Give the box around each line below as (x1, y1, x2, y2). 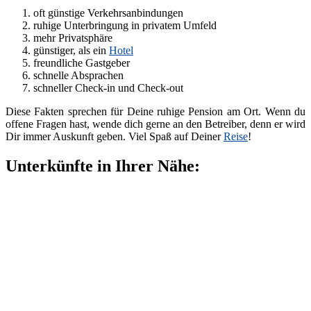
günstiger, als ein (33, 44, 109, 56)
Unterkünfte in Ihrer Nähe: (6, 156, 200, 175)
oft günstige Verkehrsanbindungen (33, 6, 183, 19)
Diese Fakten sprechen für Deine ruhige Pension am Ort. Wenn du (6, 105, 305, 117)
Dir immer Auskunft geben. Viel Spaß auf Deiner (6, 130, 224, 142)
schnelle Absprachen (33, 69, 124, 81)
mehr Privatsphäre (33, 31, 112, 44)
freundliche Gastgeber (33, 56, 130, 69)
